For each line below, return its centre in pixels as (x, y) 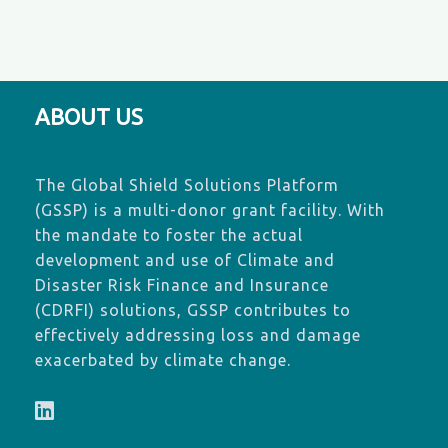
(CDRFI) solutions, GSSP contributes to (193, 310)
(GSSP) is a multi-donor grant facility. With (210, 210)
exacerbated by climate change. (163, 360)
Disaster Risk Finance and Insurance (182, 285)
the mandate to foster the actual (169, 235)
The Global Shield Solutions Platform (187, 185)
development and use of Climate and (185, 260)
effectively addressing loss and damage (198, 335)
